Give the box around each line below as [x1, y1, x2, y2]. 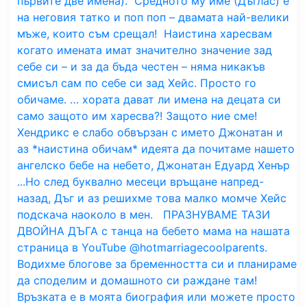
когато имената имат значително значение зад [17, 42, 272, 57]
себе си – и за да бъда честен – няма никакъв [17, 59, 265, 73]
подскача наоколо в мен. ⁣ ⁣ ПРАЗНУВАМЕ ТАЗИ [17, 207, 270, 221]
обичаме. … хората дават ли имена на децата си [17, 92, 281, 106]
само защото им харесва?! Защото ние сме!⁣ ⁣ [17, 108, 260, 123]
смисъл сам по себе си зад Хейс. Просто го [17, 75, 256, 90]
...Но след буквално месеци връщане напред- [17, 174, 264, 188]
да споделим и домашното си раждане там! [17, 273, 257, 287]
